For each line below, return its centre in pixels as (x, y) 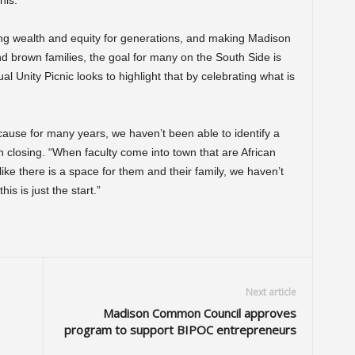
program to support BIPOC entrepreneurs (180, 330)
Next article (271, 292)
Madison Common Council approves (199, 313)
